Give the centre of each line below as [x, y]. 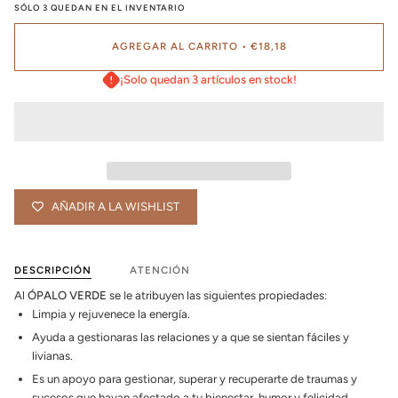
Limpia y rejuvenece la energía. [112, 314]
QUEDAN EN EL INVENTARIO [116, 8]
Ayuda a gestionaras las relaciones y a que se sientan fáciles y [191, 338]
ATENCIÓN [160, 270]
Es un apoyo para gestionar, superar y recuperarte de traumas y [195, 379]
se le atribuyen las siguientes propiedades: [218, 295]
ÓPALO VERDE [67, 295]
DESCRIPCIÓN [53, 270]
